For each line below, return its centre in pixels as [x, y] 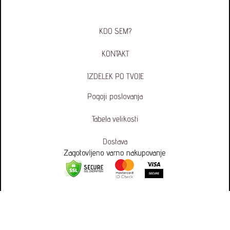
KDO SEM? [115, 31]
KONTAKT [115, 54]
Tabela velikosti [115, 119]
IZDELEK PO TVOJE [115, 76]
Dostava [115, 142]
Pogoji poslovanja [115, 97]
